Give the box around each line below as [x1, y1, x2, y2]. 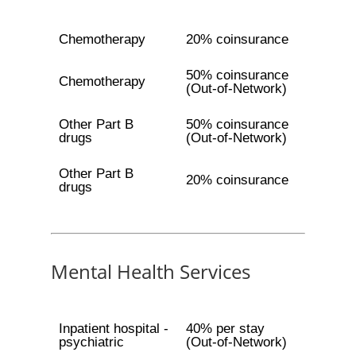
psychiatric [58, 335, 124, 350]
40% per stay [185, 321, 265, 336]
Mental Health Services [51, 258, 250, 284]
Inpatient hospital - [58, 321, 168, 336]
